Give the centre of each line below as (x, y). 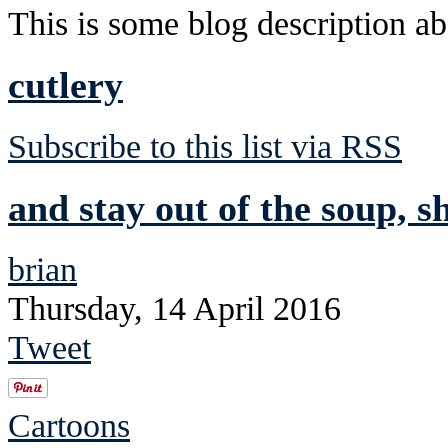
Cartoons (69, 424)
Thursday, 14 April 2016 (174, 307)
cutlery (65, 84)
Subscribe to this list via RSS (205, 145)
